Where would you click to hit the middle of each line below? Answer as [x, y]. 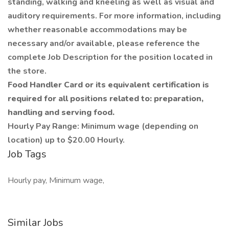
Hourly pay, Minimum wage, [56, 180]
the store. [27, 71]
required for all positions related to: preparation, [106, 99]
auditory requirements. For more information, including [114, 16]
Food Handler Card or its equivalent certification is [108, 85]
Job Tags [27, 154]
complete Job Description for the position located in [110, 57]
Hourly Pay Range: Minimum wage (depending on [103, 126]
